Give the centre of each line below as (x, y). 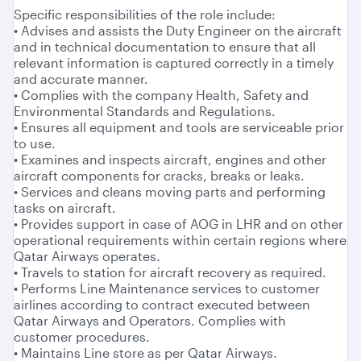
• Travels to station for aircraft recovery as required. (170, 272)
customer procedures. (82, 337)
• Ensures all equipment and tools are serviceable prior (179, 127)
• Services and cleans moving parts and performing (170, 192)
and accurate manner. (81, 79)
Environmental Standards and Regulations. (145, 111)
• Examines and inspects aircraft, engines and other (170, 160)
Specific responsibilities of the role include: (145, 15)
